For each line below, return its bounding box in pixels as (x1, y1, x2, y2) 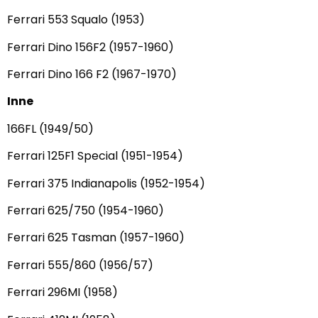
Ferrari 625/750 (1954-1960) (7, 202, 164, 219)
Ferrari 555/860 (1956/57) (7, 256, 153, 273)
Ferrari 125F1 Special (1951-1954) (7, 148, 183, 165)
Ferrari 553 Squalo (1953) (7, 11, 145, 28)
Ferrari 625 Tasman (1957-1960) (7, 229, 185, 246)
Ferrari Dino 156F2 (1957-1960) (7, 38, 174, 55)
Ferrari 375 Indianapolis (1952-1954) (7, 175, 205, 192)
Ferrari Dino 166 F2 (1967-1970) (7, 66, 177, 83)
